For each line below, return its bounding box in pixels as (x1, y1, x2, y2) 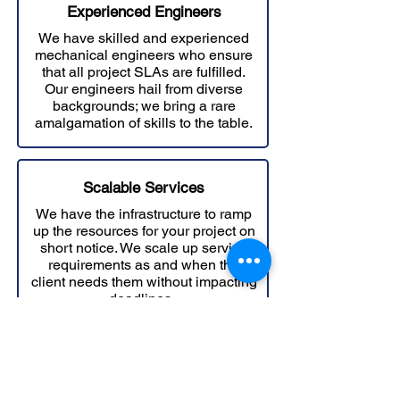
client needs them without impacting (30, 273, 257, 290)
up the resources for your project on (32, 222, 255, 239)
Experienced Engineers (66, 3, 221, 21)
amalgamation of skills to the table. (35, 114, 253, 131)
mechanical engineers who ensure (35, 46, 253, 63)
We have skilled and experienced (38, 29, 249, 46)
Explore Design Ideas (106, 378, 249, 396)
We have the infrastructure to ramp (36, 205, 252, 222)
